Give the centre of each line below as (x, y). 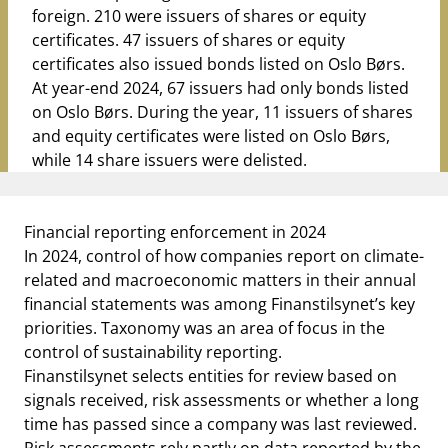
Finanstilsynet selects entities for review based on (210, 376)
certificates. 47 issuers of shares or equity (188, 40)
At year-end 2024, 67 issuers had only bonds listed (220, 88)
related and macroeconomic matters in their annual (220, 280)
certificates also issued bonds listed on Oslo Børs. (218, 64)
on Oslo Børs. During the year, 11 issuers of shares (222, 112)
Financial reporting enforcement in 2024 (175, 232)
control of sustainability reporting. (153, 352)
